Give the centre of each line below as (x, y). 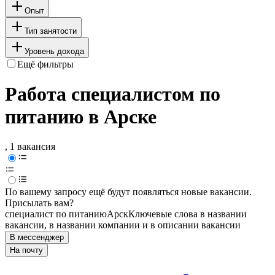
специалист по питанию (56, 214)
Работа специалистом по (113, 94)
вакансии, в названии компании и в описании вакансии (123, 225)
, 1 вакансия (30, 147)
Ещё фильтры (45, 64)
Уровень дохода (54, 51)
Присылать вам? (39, 203)
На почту (26, 250)
